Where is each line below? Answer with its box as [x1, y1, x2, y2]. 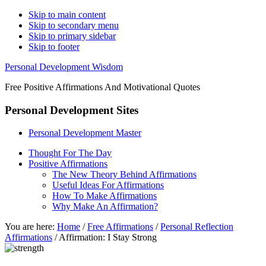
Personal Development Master [28, 128, 141, 138]
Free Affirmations [87, 221, 153, 232]
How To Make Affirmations [52, 191, 157, 201]
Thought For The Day [28, 148, 112, 159]
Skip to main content [28, 9, 106, 20]
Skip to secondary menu [28, 20, 119, 30]
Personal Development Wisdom [5, 62, 123, 72]
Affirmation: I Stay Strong [57, 232, 157, 243]
